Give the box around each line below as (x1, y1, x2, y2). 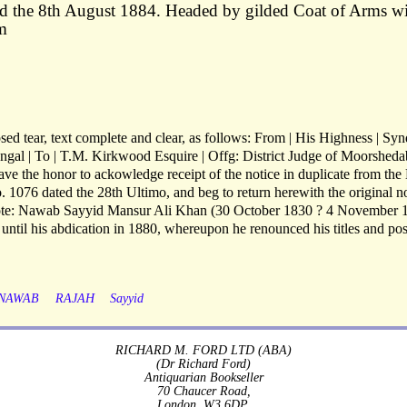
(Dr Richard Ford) (156, 355, 251, 371)
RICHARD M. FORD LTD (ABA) (115, 342, 292, 357)
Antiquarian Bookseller (144, 369, 263, 384)
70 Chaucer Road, (156, 382, 251, 398)
